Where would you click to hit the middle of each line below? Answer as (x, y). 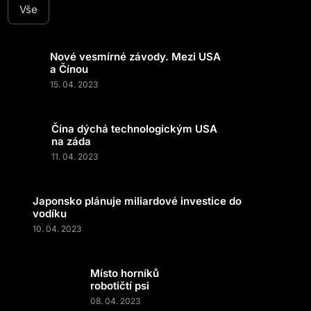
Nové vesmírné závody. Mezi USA (135, 57)
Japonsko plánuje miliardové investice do (137, 201)
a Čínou (69, 69)
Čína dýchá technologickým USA (134, 129)
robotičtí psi (120, 286)
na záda (71, 141)
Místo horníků (125, 273)
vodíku (50, 213)
